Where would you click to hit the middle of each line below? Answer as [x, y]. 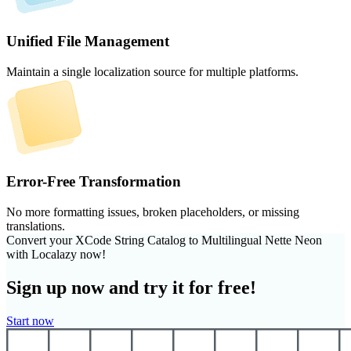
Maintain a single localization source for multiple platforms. [152, 71]
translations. [36, 226]
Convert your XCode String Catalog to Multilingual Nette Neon [164, 241]
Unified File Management [88, 41]
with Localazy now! [56, 255]
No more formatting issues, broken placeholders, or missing [153, 212]
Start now [30, 320]
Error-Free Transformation [94, 182]
